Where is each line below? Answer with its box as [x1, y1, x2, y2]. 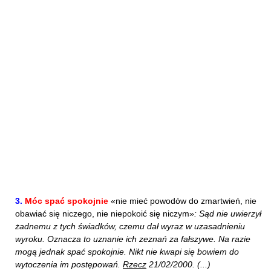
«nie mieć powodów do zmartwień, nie [108, 196, 256, 206]
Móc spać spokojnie [25, 196, 108, 206]
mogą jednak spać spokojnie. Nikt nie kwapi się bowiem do [15, 247, 239, 256]
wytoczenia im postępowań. [15, 260, 123, 269]
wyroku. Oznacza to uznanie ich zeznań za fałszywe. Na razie [15, 234, 250, 244]
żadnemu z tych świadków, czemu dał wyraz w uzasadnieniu [15, 221, 245, 231]
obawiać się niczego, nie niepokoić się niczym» [15, 209, 194, 218]
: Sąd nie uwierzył [194, 209, 261, 218]
